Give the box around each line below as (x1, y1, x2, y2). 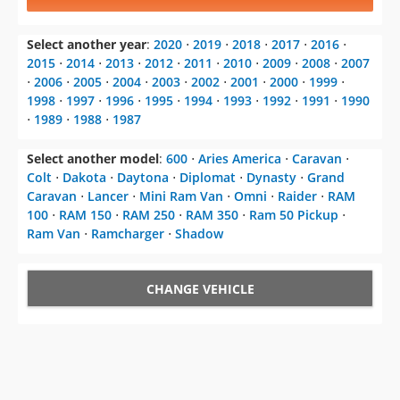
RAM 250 (122, 206, 175, 224)
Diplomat (179, 169, 236, 187)
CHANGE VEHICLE (146, 280, 254, 298)
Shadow (175, 225, 223, 243)
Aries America (198, 150, 281, 168)
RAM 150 (59, 206, 112, 224)
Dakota (62, 169, 106, 187)
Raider (278, 187, 317, 205)
